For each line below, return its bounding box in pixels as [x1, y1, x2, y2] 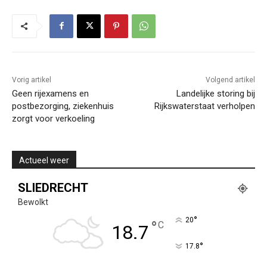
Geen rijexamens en [12, 88, 89, 99]
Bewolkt [18, 197, 48, 207]
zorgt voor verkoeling [12, 113, 95, 124]
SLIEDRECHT [18, 180, 88, 195]
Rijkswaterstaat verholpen [154, 100, 255, 111]
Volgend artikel [205, 75, 255, 84]
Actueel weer [19, 155, 69, 165]
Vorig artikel [12, 75, 51, 84]
